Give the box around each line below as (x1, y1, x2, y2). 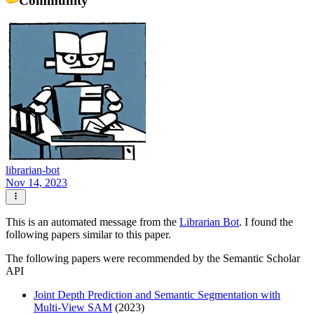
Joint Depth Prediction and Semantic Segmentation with (34, 289, 280, 301)
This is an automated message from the (6, 216, 179, 228)
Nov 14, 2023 (6, 177, 67, 189)
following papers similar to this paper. (6, 228, 171, 241)
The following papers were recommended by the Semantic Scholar (6, 252, 300, 265)
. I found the (239, 216, 293, 228)
